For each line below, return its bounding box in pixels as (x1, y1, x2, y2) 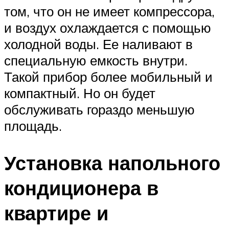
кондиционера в (4, 175, 158, 200)
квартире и (4, 200, 108, 225)
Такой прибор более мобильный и (4, 68, 213, 85)
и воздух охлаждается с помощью (4, 19, 211, 36)
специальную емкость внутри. (4, 52, 188, 68)
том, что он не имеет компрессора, (4, 3, 215, 19)
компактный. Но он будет (4, 84, 155, 101)
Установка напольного (4, 150, 220, 175)
